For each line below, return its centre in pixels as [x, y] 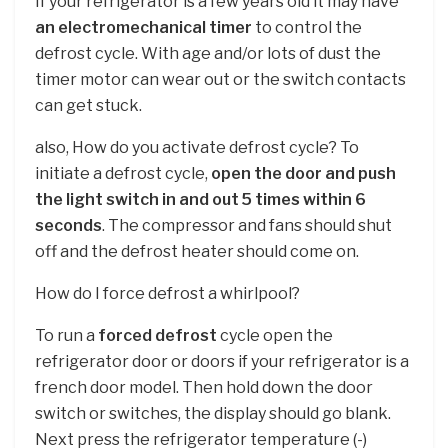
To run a [66, 335]
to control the [307, 27]
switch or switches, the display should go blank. [213, 413]
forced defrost [157, 335]
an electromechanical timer [143, 27]
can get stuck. [88, 105]
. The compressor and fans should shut [247, 225]
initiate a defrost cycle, [123, 173]
